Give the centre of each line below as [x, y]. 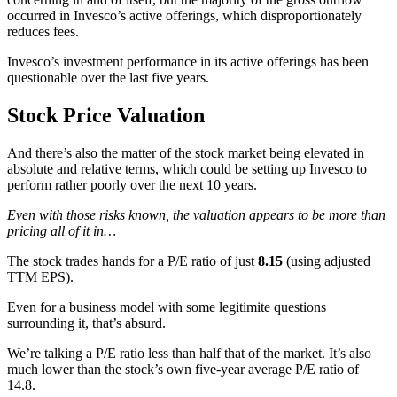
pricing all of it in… [62, 230]
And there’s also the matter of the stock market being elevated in [186, 152]
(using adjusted [327, 261]
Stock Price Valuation [106, 115]
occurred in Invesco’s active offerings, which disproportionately [184, 16]
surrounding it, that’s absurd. [86, 323]
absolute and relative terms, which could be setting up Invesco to [187, 168]
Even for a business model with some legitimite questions [167, 307]
